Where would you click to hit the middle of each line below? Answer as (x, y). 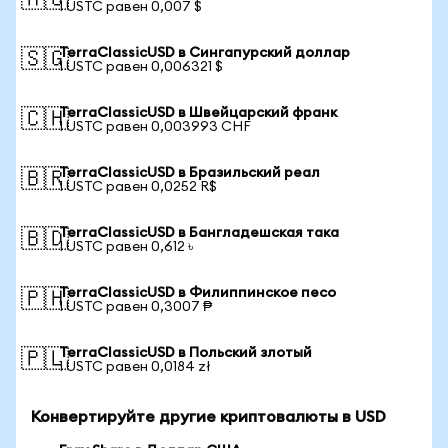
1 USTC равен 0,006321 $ (141, 67)
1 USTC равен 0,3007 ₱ (135, 307)
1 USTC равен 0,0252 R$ (138, 187)
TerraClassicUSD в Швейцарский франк (198, 113)
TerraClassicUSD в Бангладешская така (199, 233)
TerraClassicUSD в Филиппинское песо (197, 293)
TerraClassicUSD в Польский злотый (185, 353)
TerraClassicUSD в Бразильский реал (189, 173)
